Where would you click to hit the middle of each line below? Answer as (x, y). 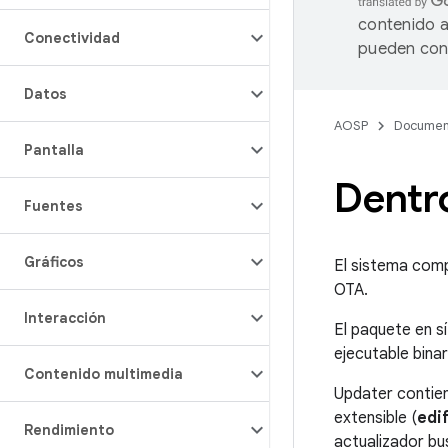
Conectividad (72, 38)
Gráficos (54, 262)
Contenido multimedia (103, 374)
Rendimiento (69, 430)
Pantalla (54, 150)
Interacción (65, 318)
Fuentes (53, 206)
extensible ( (375, 418)
